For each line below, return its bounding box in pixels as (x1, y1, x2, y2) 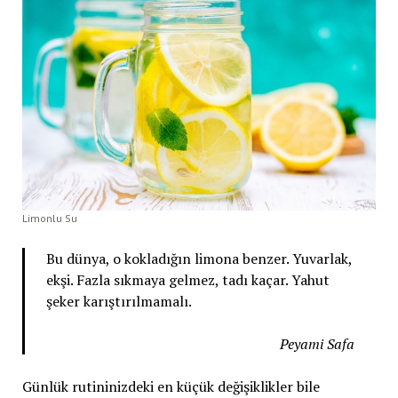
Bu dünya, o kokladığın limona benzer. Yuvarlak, (45, 249, 352, 269)
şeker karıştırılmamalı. (45, 291, 192, 312)
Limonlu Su (21, 211, 77, 226)
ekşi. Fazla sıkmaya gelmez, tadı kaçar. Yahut (45, 270, 330, 291)
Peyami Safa (280, 334, 355, 354)
